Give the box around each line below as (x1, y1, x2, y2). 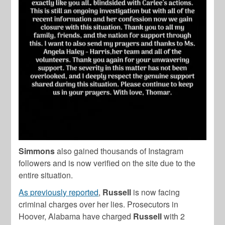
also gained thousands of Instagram (55, 145, 184, 157)
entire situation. (19, 169, 73, 181)
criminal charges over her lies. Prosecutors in (19, 198, 179, 210)
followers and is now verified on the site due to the (19, 157, 196, 169)
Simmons (19, 145, 55, 157)
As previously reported (19, 186, 99, 198)
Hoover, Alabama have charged (19, 210, 134, 222)
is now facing (131, 186, 180, 198)
